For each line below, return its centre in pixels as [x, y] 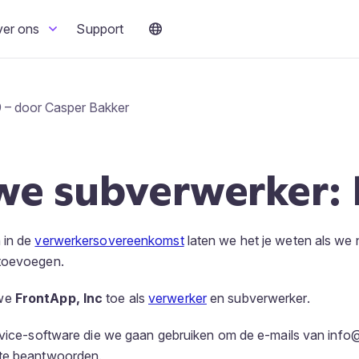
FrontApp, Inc [59, 298]
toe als [126, 298]
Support [100, 29]
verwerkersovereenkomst [109, 240]
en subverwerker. [258, 298]
